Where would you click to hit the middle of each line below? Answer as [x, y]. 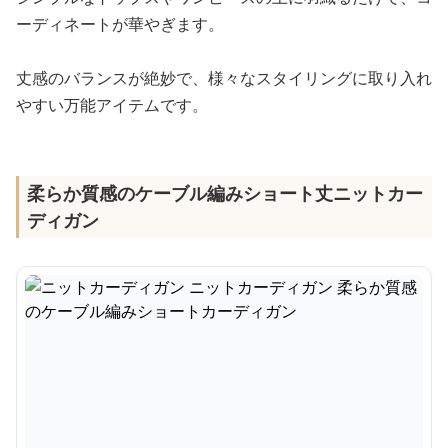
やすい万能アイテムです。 [112, 105]
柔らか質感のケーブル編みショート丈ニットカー [225, 193]
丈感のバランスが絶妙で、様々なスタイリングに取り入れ [224, 78]
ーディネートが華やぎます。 [120, 24]
